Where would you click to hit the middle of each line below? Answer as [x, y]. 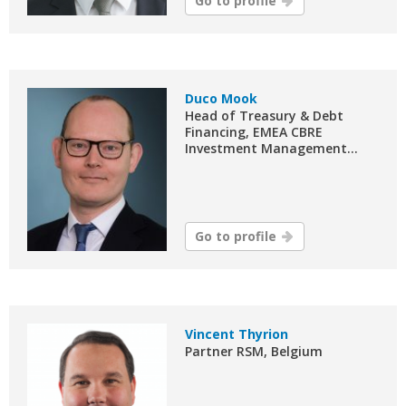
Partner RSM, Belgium [254, 351]
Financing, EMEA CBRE [254, 131]
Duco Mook [222, 98]
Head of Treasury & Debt [265, 115]
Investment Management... [272, 148]
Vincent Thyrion [237, 333]
